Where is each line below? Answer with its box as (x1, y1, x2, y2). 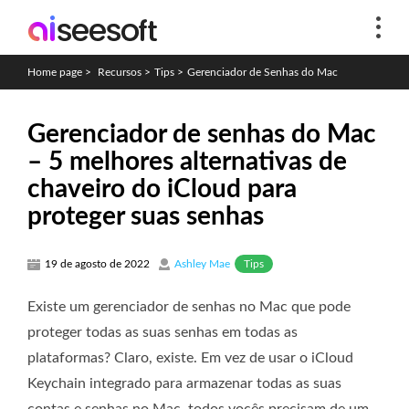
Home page (27, 67, 82, 78)
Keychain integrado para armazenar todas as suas (27, 375, 341, 391)
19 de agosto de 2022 (45, 258, 150, 269)
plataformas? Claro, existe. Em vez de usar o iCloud (27, 350, 353, 365)
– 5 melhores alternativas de (27, 149, 347, 174)
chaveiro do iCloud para (27, 176, 297, 202)
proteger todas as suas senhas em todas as (27, 324, 298, 340)
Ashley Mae (174, 258, 230, 269)
